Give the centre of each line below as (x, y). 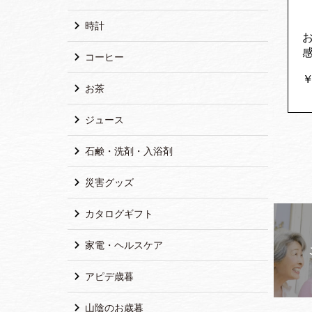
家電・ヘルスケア (123, 245)
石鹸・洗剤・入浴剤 (128, 151)
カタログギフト (118, 213)
